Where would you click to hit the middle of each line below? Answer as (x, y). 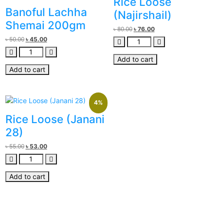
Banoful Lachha (46, 12)
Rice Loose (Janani (55, 119)
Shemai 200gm (45, 25)
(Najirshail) (142, 15)
